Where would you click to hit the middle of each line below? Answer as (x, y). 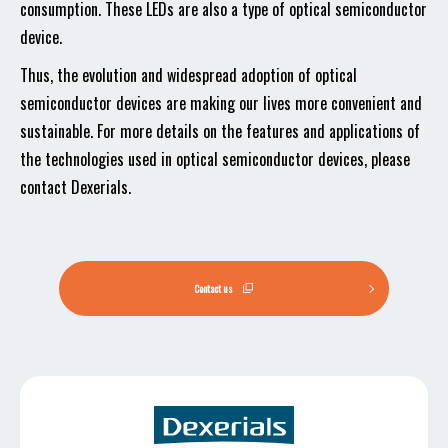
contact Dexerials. (75, 187)
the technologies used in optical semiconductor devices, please (215, 159)
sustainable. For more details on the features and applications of (220, 131)
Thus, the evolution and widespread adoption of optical (188, 75)
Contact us (214, 288)
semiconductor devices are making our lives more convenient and (221, 103)
